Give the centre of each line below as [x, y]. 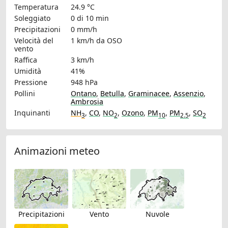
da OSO [109, 41]
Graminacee [149, 94]
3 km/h [82, 60]
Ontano [83, 94]
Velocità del [34, 41]
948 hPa [84, 82]
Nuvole [157, 214]
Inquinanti [32, 113]
